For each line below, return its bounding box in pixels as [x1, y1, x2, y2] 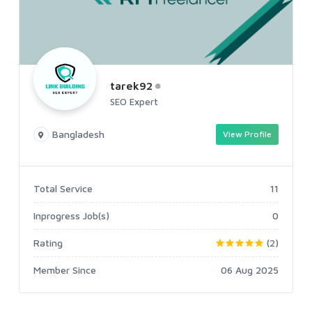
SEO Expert [110, 95, 158, 107]
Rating [33, 236, 63, 249]
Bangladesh [52, 127, 104, 140]
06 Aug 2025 [221, 263, 279, 276]
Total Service [33, 182, 93, 194]
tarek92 [110, 79, 153, 92]
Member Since [33, 263, 96, 276]
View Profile [223, 128, 272, 139]
